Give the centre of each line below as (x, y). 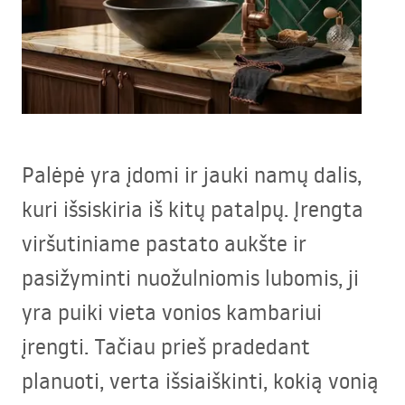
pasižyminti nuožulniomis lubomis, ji (190, 278)
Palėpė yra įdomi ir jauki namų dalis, (192, 174)
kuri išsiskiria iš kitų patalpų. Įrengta (193, 209)
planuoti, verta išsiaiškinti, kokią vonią (200, 381)
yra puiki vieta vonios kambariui (172, 312)
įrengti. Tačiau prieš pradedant (166, 346)
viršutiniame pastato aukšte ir (164, 243)
